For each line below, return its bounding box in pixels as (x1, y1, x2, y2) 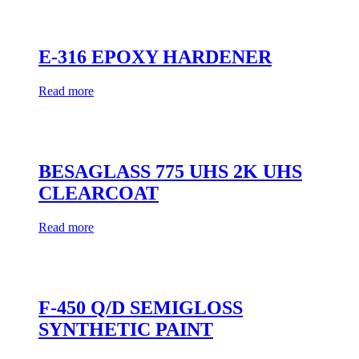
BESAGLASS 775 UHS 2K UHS (38, 161, 302, 183)
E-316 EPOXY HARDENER (38, 46, 272, 68)
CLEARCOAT (38, 183, 159, 204)
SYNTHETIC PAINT (38, 318, 213, 340)
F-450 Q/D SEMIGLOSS (38, 296, 243, 318)
